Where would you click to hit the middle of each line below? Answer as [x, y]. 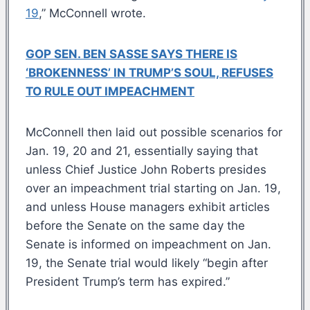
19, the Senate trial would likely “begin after [147, 263]
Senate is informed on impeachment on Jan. [148, 244]
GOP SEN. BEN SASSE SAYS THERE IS [131, 54]
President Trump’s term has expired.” [128, 281]
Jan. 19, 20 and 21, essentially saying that [142, 151]
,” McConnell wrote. [92, 13]
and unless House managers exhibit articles [148, 207]
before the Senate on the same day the [135, 225]
